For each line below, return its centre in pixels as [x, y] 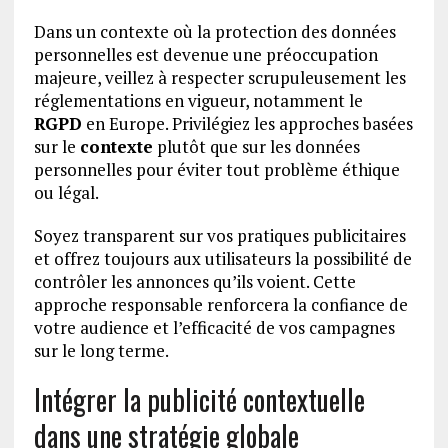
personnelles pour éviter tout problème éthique [216, 169]
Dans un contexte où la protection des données [214, 31]
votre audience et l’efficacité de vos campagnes [214, 327]
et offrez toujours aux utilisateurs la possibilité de [222, 258]
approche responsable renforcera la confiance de [220, 304]
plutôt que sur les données [256, 146]
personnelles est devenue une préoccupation [205, 54]
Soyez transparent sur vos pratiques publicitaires [219, 235]
